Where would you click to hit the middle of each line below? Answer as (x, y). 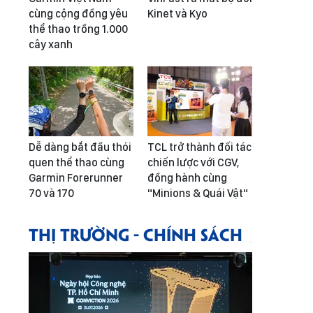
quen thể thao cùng (77, 162)
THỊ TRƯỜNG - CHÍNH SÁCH (136, 234)
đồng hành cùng (187, 178)
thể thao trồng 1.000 (78, 29)
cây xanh (51, 44)
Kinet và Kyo (177, 14)
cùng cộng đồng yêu (78, 14)
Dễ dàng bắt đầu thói (80, 147)
